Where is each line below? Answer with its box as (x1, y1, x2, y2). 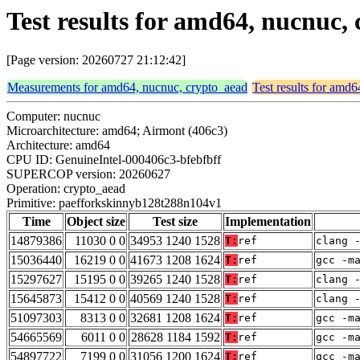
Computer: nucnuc (6, 109, 100, 124)
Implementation (225, 215, 311, 229)
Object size (67, 215, 125, 229)
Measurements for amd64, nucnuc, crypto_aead (7, 80, 247, 95)
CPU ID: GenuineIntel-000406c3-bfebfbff (6, 153, 221, 167)
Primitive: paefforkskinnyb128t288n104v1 (6, 196, 222, 211)
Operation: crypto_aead (6, 182, 125, 196)
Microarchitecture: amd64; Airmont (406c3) (6, 124, 227, 138)
